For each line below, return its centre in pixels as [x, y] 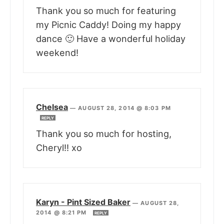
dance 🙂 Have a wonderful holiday [111, 39]
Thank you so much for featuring [106, 11]
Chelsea [52, 107]
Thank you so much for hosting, [104, 134]
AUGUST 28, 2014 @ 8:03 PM [124, 108]
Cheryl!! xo [59, 148]
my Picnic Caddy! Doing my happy [108, 25]
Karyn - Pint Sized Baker [83, 202]
